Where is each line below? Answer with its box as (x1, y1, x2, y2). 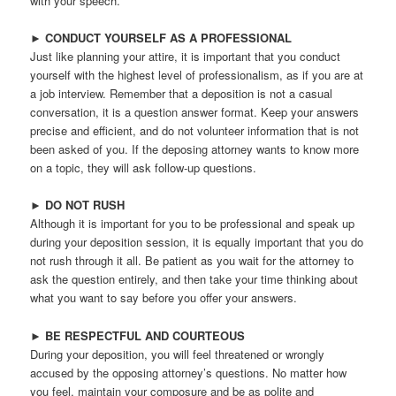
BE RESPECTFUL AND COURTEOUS (45, 326, 246, 344)
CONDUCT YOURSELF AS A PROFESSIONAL (45, 29, 293, 47)
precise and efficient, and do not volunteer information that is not (30, 122, 360, 140)
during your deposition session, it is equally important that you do (30, 233, 364, 251)
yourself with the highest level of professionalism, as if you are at (30, 66, 364, 84)
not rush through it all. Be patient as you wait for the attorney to (30, 252, 354, 270)
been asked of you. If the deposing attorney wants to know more (30, 141, 360, 158)
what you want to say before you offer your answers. (30, 289, 298, 307)
